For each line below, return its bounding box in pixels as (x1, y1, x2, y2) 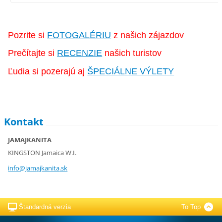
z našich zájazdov (111, 30, 184, 40)
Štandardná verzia (19, 203, 71, 211)
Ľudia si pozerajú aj (8, 66, 88, 77)
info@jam (8, 164, 37, 173)
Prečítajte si (8, 48, 57, 58)
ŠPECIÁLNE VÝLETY (87, 66, 174, 77)
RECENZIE (57, 48, 103, 58)
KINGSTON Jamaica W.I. (8, 148, 77, 158)
